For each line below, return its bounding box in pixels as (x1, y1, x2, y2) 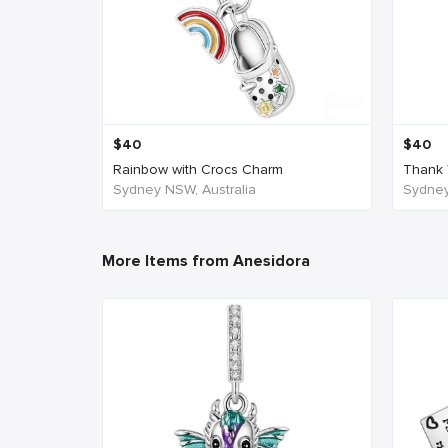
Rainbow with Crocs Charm (113, 161, 283, 178)
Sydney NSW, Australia (113, 181, 256, 198)
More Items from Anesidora (102, 252, 310, 271)
